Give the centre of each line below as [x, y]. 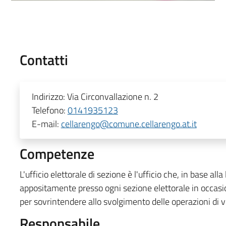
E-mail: [46, 124]
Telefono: [49, 110]
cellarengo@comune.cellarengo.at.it [129, 124]
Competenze [57, 153]
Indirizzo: [49, 96]
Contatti [44, 60]
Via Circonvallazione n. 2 [112, 96]
